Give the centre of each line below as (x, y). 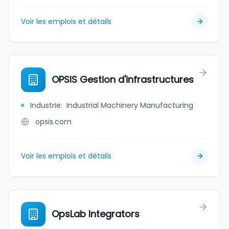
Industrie (45, 105)
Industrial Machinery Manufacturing (130, 105)
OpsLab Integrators (96, 214)
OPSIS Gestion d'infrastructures (123, 79)
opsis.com (53, 122)
